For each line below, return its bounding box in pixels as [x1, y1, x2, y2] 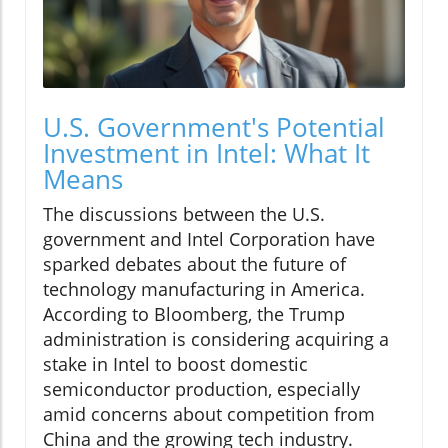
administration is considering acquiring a [43, 327, 389, 352]
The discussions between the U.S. [43, 202, 325, 227]
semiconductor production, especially [43, 377, 360, 402]
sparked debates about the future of [43, 252, 346, 277]
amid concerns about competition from [43, 402, 375, 427]
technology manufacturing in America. [43, 277, 365, 302]
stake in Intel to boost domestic [43, 352, 308, 377]
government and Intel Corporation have [43, 227, 375, 252]
